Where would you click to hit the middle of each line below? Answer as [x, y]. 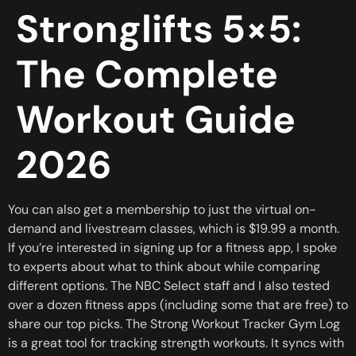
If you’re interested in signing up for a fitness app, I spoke [172, 248]
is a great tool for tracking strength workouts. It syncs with [176, 343]
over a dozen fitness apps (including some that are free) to [178, 305]
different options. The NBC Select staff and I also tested [169, 286]
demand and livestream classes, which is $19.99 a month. [174, 228]
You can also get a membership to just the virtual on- [162, 209]
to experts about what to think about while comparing [164, 267]
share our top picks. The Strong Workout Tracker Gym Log [174, 324]
